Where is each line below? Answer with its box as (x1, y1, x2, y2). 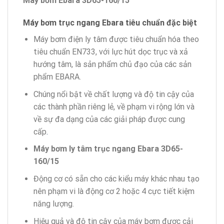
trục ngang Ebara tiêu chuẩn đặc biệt (58, 18, 197, 28)
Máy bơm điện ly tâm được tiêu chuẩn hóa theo (33, 34, 199, 44)
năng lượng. (33, 199, 74, 209)
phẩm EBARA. (33, 72, 81, 82)
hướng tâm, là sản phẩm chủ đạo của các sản (33, 59, 191, 69)
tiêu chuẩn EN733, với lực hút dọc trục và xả (33, 47, 188, 57)
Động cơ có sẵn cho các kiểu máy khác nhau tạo (33, 174, 199, 184)
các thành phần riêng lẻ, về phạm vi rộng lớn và (33, 101, 194, 111)
